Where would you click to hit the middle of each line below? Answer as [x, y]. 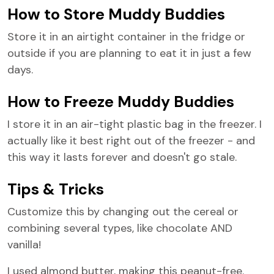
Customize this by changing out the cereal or [123, 212]
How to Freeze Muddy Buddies [121, 102]
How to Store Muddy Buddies [116, 14]
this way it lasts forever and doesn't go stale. [122, 157]
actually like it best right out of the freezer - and [131, 141]
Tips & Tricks [56, 189]
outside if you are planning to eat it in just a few [129, 53]
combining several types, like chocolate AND [120, 228]
